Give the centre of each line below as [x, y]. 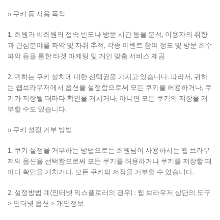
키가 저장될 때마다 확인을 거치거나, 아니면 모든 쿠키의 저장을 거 [108, 98]
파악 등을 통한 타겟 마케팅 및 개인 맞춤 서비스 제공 [86, 56]
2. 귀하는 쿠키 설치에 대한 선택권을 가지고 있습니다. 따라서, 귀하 [108, 76]
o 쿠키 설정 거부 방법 [40, 129]
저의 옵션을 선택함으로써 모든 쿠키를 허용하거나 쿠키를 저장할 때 [110, 161]
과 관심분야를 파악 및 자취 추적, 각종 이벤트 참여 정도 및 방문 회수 [110, 45]
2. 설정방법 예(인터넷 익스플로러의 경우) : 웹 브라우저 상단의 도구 [109, 192]
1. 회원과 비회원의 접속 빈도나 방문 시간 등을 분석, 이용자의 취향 [108, 34]
